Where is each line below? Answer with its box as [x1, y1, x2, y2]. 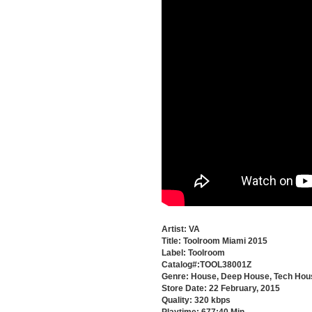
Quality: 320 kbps [162, 295, 231, 305]
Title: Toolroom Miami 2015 [162, 236, 267, 246]
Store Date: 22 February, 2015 [162, 283, 280, 293]
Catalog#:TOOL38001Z [162, 260, 251, 270]
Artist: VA [162, 224, 200, 234]
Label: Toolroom [162, 248, 225, 258]
